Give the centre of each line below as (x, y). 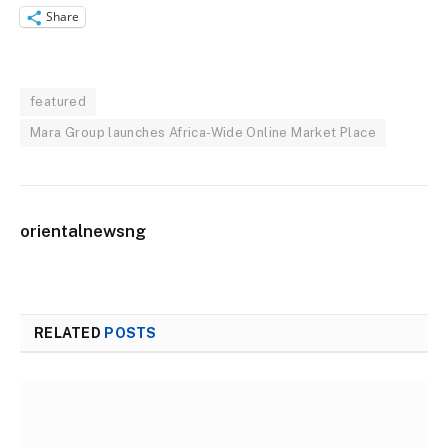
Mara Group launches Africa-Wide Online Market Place (203, 132)
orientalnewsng (83, 230)
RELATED (69, 332)
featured (58, 101)
